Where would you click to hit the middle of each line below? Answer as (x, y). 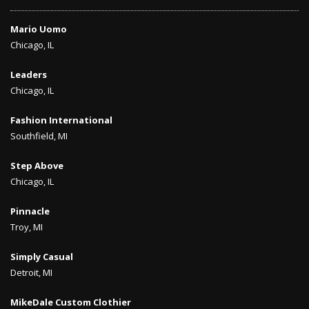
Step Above (37, 166)
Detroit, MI (31, 272)
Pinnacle (30, 211)
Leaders (29, 74)
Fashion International (61, 120)
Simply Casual (42, 257)
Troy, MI (27, 227)
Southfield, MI (39, 136)
